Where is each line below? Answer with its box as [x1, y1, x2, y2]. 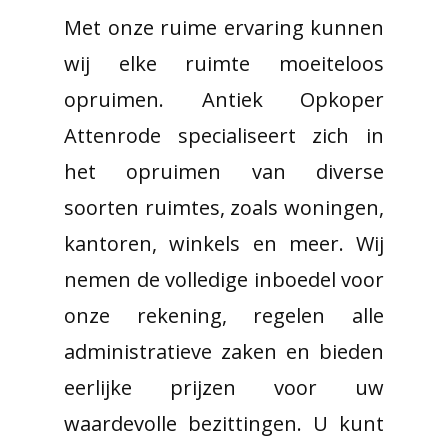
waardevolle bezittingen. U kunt [64, 410, 384, 437]
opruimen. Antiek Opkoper [64, 86, 384, 113]
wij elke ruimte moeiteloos [64, 50, 384, 77]
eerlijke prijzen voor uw [64, 374, 384, 401]
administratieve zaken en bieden [64, 338, 384, 365]
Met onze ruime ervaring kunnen [64, 14, 384, 41]
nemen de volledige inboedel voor [64, 266, 384, 293]
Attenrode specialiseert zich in [64, 122, 384, 149]
